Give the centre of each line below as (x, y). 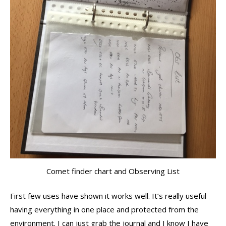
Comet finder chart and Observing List (113, 171)
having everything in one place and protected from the (104, 210)
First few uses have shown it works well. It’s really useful (108, 196)
